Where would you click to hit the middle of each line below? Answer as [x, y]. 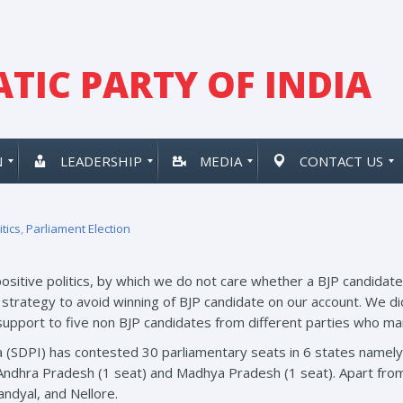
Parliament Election [78, 228]
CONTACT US [341, 161]
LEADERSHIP [101, 161]
